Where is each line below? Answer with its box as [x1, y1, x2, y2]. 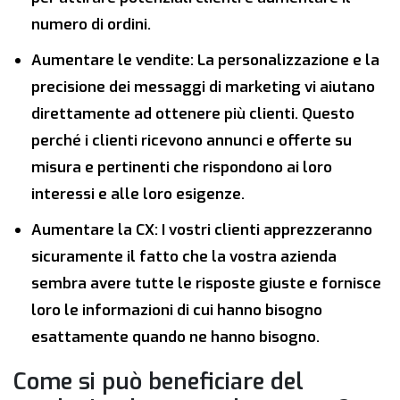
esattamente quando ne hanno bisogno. [31, 327, 320, 348]
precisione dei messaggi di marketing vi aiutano [31, 77, 375, 98]
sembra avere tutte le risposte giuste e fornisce [31, 273, 381, 295]
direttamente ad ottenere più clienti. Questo [31, 104, 354, 125]
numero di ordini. [31, 14, 151, 36]
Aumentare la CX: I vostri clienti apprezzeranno [31, 220, 372, 241]
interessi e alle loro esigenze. [31, 184, 245, 205]
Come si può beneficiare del [13, 367, 304, 397]
